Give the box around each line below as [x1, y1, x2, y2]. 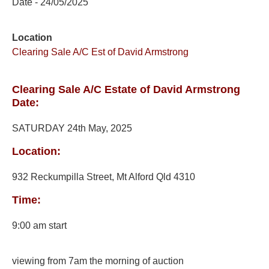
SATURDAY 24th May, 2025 [12, 123, 132, 133]
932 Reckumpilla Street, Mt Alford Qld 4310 [12, 172, 195, 182]
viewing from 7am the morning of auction [12, 256, 184, 266]
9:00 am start [12, 220, 67, 231]
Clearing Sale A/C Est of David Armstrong [12, 47, 189, 57]
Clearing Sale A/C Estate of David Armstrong [12, 83, 240, 95]
